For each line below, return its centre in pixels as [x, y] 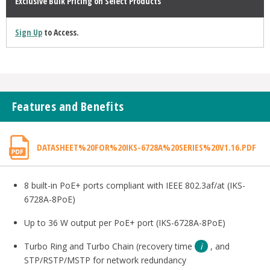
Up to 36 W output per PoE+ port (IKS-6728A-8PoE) [124, 223]
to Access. [60, 33]
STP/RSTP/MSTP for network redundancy [105, 260]
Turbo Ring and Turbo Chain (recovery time [109, 246]
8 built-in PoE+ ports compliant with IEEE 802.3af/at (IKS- [134, 186]
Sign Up [28, 33]
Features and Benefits [68, 107]
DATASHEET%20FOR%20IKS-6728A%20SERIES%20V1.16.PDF [146, 147]
